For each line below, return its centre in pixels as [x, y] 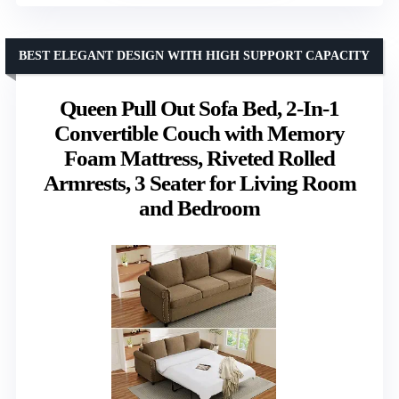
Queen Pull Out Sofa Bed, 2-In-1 [199, 108]
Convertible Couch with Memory [199, 133]
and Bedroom [199, 208]
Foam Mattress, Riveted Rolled [199, 158]
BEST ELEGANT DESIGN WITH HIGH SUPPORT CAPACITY [194, 55]
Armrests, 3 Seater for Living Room [199, 183]
